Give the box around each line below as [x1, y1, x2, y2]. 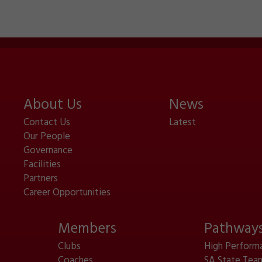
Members [58, 218, 117, 240]
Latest [169, 115, 196, 130]
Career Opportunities [23, 185, 111, 201]
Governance [23, 143, 73, 158]
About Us [23, 94, 82, 116]
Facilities [23, 157, 61, 173]
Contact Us [23, 115, 70, 130]
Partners [23, 171, 58, 187]
